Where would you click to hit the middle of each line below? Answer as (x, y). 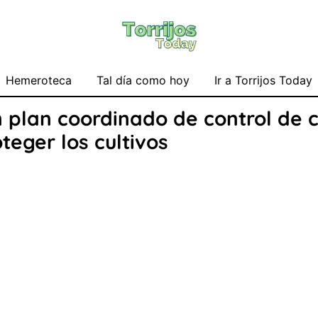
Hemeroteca (39, 80)
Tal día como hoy (143, 80)
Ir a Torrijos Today (263, 80)
